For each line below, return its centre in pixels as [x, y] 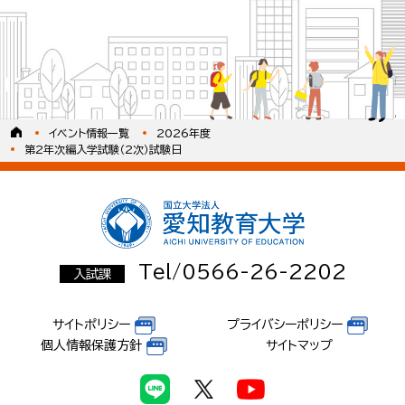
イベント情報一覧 [89, 132]
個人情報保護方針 [91, 346]
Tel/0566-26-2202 [242, 272]
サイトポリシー [91, 325]
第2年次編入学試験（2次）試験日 [103, 150]
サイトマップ [299, 346]
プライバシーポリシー [284, 325]
